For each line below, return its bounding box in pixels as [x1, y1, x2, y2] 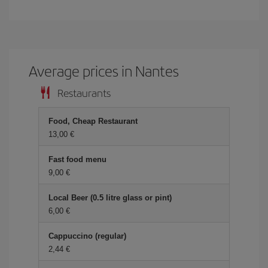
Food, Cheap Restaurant [48, 117, 138, 126]
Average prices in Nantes [29, 60, 179, 81]
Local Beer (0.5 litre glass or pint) [48, 193, 172, 202]
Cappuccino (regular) [48, 232, 126, 240]
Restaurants [57, 85, 111, 100]
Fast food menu [48, 155, 106, 164]
